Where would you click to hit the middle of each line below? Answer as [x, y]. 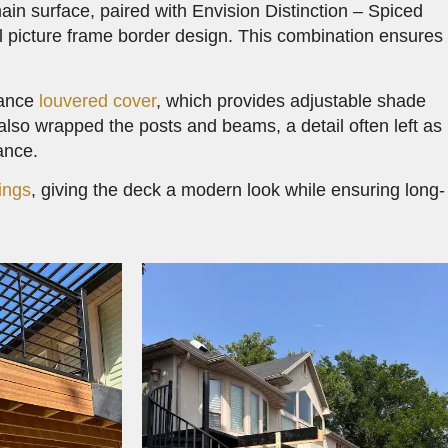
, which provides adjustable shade [291, 100]
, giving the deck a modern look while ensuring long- [238, 190]
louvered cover [98, 100]
